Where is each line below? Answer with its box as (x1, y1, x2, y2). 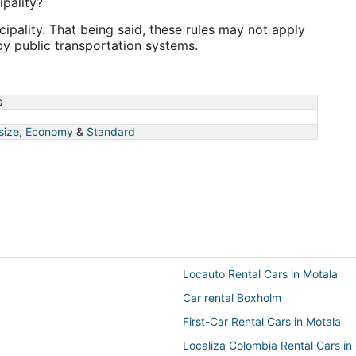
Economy (25, 125, 73, 138)
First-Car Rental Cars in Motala (183, 315, 341, 328)
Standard (87, 125, 135, 138)
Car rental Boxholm (183, 291, 281, 304)
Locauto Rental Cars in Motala (183, 267, 338, 281)
